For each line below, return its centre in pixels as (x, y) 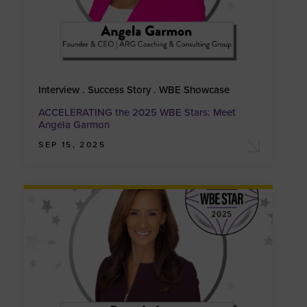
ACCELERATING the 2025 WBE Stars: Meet (137, 112)
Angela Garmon (74, 124)
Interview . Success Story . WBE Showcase (134, 89)
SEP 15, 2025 (72, 144)
